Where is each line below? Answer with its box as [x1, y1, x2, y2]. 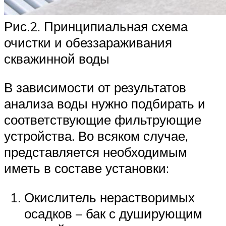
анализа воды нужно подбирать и [4, 95, 205, 112]
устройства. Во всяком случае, [4, 128, 188, 144]
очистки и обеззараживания [4, 34, 172, 50]
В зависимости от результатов [4, 79, 186, 96]
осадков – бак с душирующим [24, 205, 202, 222]
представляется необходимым [4, 144, 187, 160]
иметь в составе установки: [4, 160, 169, 177]
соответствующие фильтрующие [4, 111, 201, 128]
